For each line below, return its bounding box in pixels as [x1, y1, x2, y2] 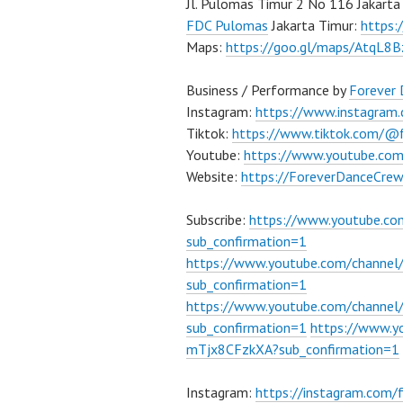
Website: [186, 167, 241, 185]
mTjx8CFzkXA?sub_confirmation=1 [186, 340, 399, 358]
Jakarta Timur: [268, 16, 361, 34]
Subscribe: [186, 210, 249, 228]
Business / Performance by [186, 81, 349, 99]
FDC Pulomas [186, 16, 268, 34]
